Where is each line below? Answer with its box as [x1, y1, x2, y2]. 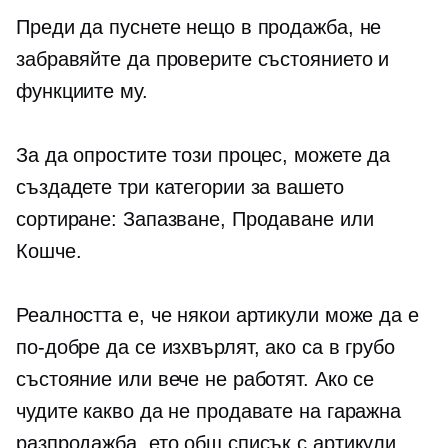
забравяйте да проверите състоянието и [16, 48, 390, 70]
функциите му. [16, 80, 148, 102]
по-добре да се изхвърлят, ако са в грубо [16, 336, 395, 358]
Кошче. [16, 240, 82, 262]
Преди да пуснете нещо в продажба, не [16, 16, 382, 38]
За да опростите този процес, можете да [16, 144, 391, 166]
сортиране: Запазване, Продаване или [16, 208, 374, 230]
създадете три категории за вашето [16, 176, 344, 198]
